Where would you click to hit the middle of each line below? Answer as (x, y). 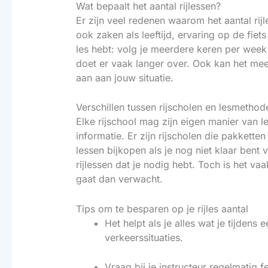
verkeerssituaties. (144, 237)
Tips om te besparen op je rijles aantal (162, 208)
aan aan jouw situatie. (124, 77)
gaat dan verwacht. (119, 179)
